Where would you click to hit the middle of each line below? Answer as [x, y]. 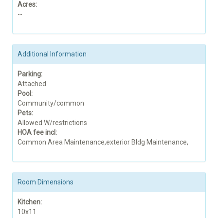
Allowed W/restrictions [52, 122]
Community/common [51, 103]
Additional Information [52, 54]
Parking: [30, 74]
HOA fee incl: [37, 132]
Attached [32, 83]
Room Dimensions [45, 182]
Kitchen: [30, 202]
